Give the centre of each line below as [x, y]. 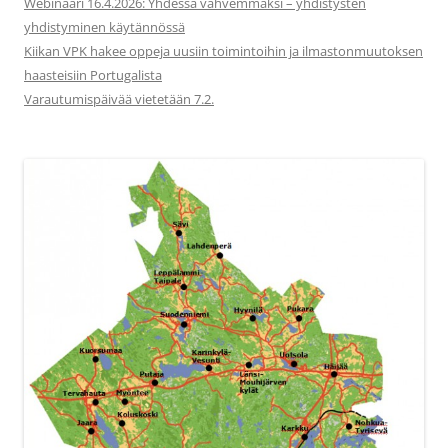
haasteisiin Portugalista [93, 75]
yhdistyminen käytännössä [104, 27]
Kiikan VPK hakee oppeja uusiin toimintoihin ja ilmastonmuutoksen [223, 51]
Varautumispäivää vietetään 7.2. [119, 99]
